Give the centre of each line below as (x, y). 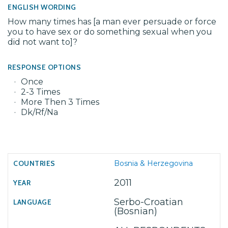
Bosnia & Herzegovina (153, 163)
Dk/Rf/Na (39, 112)
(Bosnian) (136, 211)
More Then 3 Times (60, 102)
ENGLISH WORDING (42, 7)
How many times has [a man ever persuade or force (112, 22)
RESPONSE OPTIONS (44, 67)
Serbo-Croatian (149, 202)
